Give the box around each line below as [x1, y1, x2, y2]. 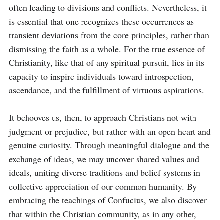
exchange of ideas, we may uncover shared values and [9, 153, 199, 165]
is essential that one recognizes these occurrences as [9, 15, 194, 27]
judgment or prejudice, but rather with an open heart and [9, 125, 211, 137]
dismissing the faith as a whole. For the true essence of [9, 43, 205, 55]
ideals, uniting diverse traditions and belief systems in [9, 166, 200, 178]
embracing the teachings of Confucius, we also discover [9, 194, 207, 206]
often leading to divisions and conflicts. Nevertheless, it [9, 1, 207, 13]
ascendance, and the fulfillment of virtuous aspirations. [9, 84, 204, 96]
